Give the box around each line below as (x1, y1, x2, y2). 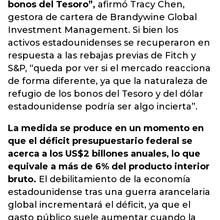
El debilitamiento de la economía (39, 174, 191, 185)
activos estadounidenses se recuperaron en (8, 37, 210, 48)
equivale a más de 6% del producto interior (8, 161, 210, 172)
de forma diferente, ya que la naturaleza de (8, 76, 208, 86)
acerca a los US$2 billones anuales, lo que (8, 148, 200, 159)
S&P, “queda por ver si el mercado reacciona (8, 63, 211, 74)
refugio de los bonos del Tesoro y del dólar (8, 88, 203, 99)
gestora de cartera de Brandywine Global (8, 12, 197, 23)
